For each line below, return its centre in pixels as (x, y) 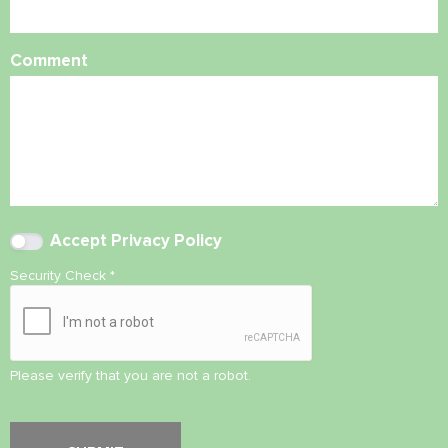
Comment (49, 60)
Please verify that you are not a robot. (130, 375)
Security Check (60, 275)
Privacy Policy (166, 240)
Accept (80, 240)
